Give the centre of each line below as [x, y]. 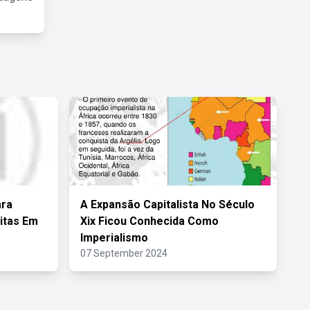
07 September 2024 [124, 253]
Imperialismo [114, 238]
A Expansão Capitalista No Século [167, 204]
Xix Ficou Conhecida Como [149, 221]
